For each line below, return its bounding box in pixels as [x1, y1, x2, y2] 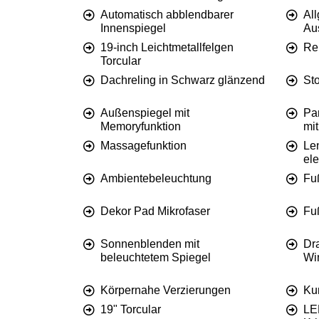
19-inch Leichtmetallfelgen [100, 41, 234, 54]
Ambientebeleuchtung [100, 172, 211, 185]
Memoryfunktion [100, 120, 181, 133]
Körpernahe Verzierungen [100, 284, 231, 297]
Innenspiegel [100, 22, 166, 35]
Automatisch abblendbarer [100, 9, 234, 21]
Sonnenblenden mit [100, 238, 199, 251]
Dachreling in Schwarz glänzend [100, 74, 265, 87]
